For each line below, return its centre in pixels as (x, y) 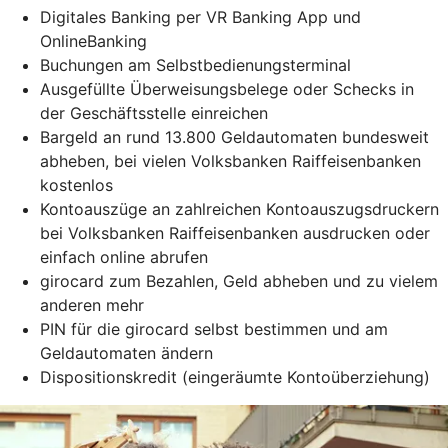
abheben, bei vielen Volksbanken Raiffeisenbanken (230, 160)
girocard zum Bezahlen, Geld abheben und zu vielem (239, 280)
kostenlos (76, 184)
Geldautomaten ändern (126, 352)
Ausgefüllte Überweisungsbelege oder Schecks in (227, 88)
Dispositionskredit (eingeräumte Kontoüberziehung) (235, 376)
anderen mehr (92, 304)
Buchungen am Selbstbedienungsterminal (195, 64)
